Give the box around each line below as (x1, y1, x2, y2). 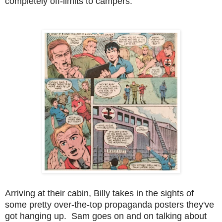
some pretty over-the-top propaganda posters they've (5, 199, 214, 210)
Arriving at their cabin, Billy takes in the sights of (5, 188, 194, 198)
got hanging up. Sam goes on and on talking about (5, 211, 207, 221)
